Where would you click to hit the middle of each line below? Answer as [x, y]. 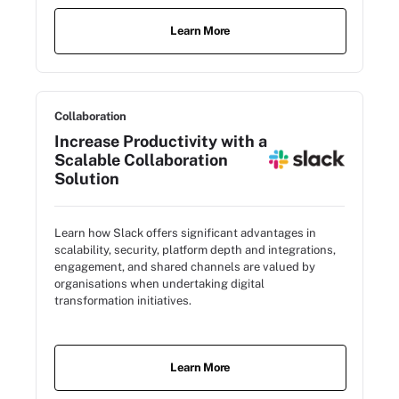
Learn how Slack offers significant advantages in [185, 232]
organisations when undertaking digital [159, 283]
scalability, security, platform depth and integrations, [195, 249]
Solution [87, 178]
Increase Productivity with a [161, 141]
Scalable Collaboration [141, 159]
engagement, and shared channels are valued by [185, 266]
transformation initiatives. [123, 300]
